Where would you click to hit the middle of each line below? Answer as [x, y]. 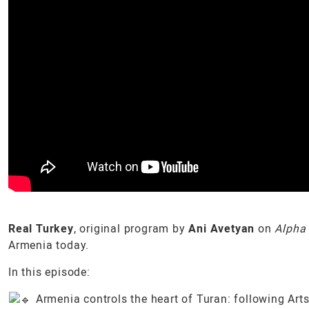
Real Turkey [41, 228]
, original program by [131, 228]
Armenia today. [49, 245]
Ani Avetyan [222, 228]
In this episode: [49, 272]
